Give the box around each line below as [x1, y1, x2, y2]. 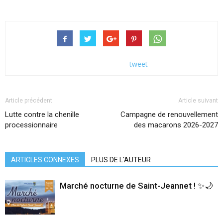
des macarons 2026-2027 [134, 120, 218, 129]
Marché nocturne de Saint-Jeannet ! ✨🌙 [60, 180, 213, 191]
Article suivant [178, 97, 218, 104]
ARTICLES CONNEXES [11, 155, 79, 164]
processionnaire [5, 120, 58, 129]
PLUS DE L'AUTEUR [91, 155, 151, 164]
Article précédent [5, 97, 52, 104]
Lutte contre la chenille [5, 110, 79, 119]
